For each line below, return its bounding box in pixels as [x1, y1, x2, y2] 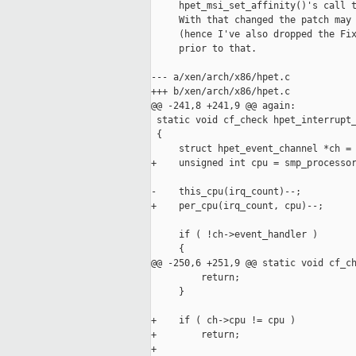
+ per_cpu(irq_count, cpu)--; [151, 200, 323, 212]
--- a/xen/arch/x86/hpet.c [151, 72, 290, 83]
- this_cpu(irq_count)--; [151, 186, 301, 198]
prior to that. [151, 43, 257, 55]
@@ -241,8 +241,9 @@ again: [151, 100, 296, 112]
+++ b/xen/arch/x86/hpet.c [151, 86, 290, 98]
